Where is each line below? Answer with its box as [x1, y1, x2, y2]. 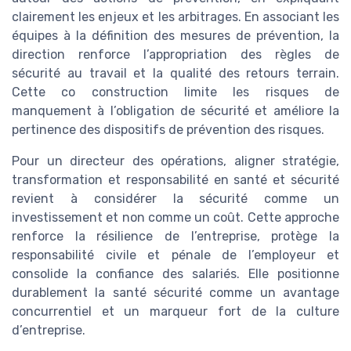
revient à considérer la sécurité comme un [12, 191, 339, 207]
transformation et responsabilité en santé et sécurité [12, 172, 339, 188]
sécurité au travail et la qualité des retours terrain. [12, 66, 339, 81]
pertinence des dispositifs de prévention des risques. [12, 122, 324, 138]
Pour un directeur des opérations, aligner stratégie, [12, 154, 339, 169]
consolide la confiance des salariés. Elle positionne [12, 266, 339, 282]
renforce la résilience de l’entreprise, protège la [12, 229, 339, 244]
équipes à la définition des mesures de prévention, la [12, 28, 339, 44]
